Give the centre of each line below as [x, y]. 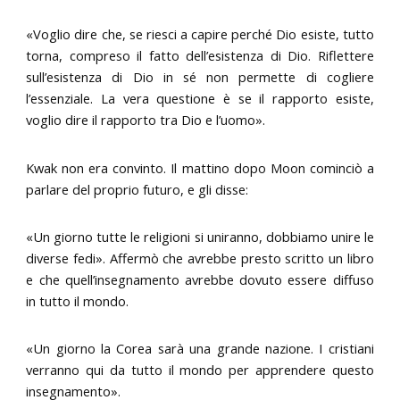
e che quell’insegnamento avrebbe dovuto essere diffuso [200, 280]
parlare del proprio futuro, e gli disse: [137, 189]
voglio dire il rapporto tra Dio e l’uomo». [146, 120]
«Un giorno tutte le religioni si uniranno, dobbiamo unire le [200, 237]
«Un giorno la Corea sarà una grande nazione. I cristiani [200, 349]
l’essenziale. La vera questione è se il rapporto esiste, [200, 99]
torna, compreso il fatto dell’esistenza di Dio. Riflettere [200, 56]
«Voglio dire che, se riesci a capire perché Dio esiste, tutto [200, 34]
